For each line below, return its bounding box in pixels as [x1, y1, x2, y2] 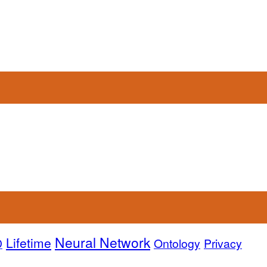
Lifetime [6, 233, 51, 252]
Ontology [154, 234, 200, 252]
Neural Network [55, 232, 150, 252]
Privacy [204, 234, 242, 252]
